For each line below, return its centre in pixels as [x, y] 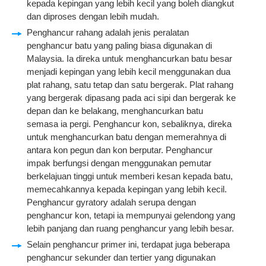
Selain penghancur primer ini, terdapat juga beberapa [128, 244]
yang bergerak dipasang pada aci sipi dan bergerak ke [131, 98]
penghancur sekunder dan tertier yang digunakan [121, 257]
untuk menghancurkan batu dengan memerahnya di [126, 137]
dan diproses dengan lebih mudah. [93, 16]
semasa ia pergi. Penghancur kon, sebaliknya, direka [129, 124]
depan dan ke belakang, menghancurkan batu [115, 111]
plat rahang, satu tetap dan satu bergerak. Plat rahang [130, 85]
